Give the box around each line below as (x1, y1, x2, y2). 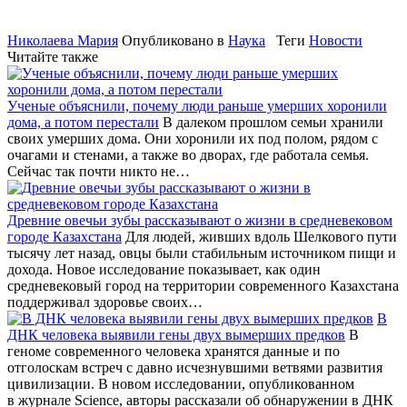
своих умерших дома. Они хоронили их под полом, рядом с (7, 130, 378, 146)
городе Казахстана (7, 228, 122, 244)
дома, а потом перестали (7, 114, 159, 130)
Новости (309, 32, 362, 48)
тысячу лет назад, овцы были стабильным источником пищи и (7, 244, 396, 261)
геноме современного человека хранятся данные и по (7, 342, 340, 359)
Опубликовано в (118, 32, 228, 48)
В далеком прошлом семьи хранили (159, 114, 383, 130)
